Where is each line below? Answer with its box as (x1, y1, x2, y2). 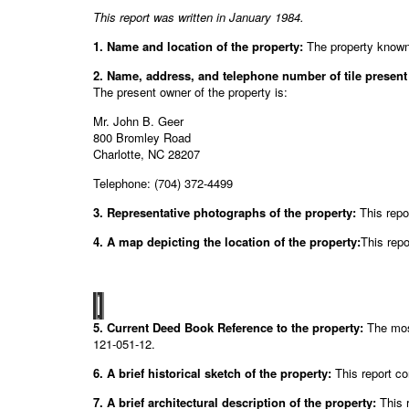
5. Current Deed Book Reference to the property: (93, 318, 363, 336)
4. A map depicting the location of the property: (93, 232, 361, 250)
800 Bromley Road (93, 128, 191, 146)
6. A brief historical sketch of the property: (93, 363, 331, 382)
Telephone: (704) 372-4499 (93, 173, 233, 192)
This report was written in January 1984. (93, 7, 304, 26)
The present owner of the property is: (93, 82, 288, 100)
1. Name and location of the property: (93, 37, 307, 55)
